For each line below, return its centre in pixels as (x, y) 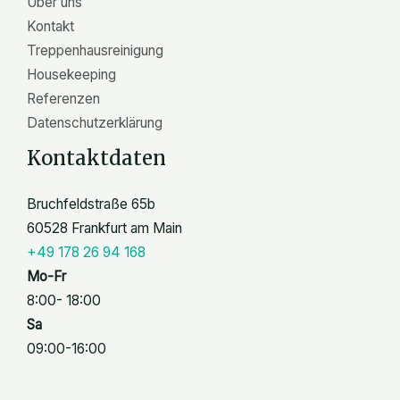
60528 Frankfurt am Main (104, 228)
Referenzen (63, 98)
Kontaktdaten (96, 158)
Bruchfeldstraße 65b (91, 204)
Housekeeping (71, 74)
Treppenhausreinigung (95, 50)
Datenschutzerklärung (95, 122)
